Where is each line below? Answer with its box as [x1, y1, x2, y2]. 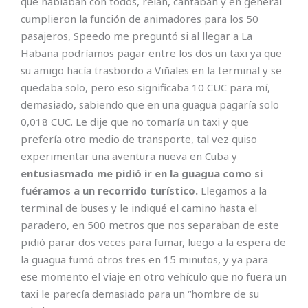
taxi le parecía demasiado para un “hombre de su [21, 287, 259, 301]
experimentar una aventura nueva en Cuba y [21, 149, 237, 164]
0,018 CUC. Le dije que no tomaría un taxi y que [21, 115, 249, 129]
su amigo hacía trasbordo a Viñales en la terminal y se [21, 63, 282, 78]
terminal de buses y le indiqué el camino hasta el [21, 201, 257, 215]
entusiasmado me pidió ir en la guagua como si [21, 166, 263, 181]
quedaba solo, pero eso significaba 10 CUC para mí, [21, 80, 270, 95]
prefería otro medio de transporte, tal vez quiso [21, 132, 257, 146]
